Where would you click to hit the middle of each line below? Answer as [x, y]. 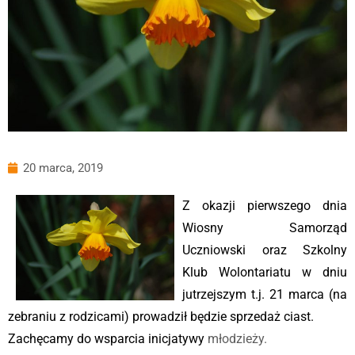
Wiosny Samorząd [265, 227]
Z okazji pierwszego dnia [265, 205]
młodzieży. [236, 338]
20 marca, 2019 [63, 168]
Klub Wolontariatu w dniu [265, 272]
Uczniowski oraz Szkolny [265, 250]
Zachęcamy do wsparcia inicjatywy [106, 338]
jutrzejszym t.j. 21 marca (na [265, 294]
